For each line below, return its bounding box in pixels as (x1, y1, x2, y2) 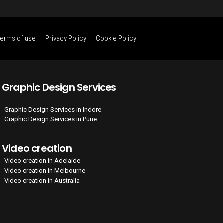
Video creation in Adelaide (4, 157, 80, 164)
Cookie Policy (96, 34, 136, 43)
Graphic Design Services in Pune (4, 115, 97, 123)
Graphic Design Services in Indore (4, 106, 101, 113)
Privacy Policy (45, 34, 86, 43)
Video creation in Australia (4, 177, 80, 184)
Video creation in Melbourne (4, 167, 85, 174)
